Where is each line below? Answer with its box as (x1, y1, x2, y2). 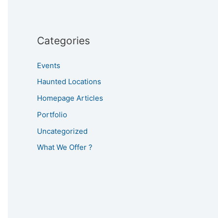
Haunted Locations (37, 77, 101, 87)
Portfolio (37, 109, 67, 119)
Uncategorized (37, 126, 88, 136)
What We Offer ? (37, 143, 92, 152)
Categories (37, 34, 90, 47)
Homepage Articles (37, 93, 103, 103)
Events (37, 60, 60, 70)
